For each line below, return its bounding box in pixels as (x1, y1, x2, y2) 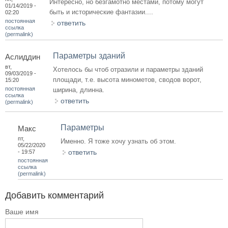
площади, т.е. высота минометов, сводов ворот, (53, 76, 202, 83)
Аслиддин (5, 52, 40, 61)
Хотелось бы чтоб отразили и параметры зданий (53, 66, 203, 73)
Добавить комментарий (5, 190, 104, 201)
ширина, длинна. (53, 86, 104, 94)
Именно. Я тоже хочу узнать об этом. (61, 137, 176, 145)
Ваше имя (5, 208, 39, 216)
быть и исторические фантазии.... (49, 8, 153, 16)
